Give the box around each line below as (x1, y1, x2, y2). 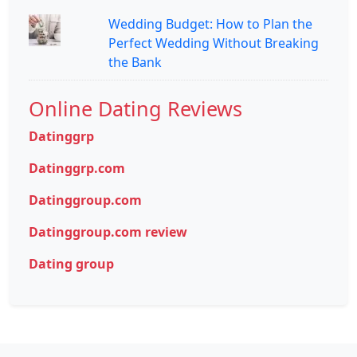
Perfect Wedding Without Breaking (108, 33, 319, 52)
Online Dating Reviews (29, 94, 242, 122)
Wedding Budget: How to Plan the (108, 14, 312, 33)
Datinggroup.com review (29, 222, 187, 241)
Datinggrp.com (29, 159, 125, 177)
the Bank (108, 53, 162, 71)
